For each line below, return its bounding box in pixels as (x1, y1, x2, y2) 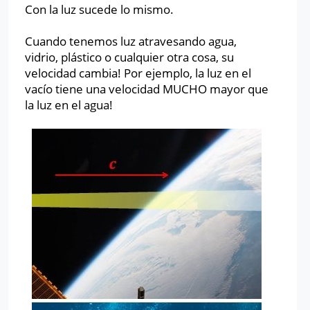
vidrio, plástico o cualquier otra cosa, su (25, 49, 234, 65)
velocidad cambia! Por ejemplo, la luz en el (25, 65, 251, 81)
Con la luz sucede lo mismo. (25, 1, 176, 17)
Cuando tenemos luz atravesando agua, (25, 33, 237, 49)
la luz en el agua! (25, 97, 113, 113)
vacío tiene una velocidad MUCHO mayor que (25, 81, 268, 97)
